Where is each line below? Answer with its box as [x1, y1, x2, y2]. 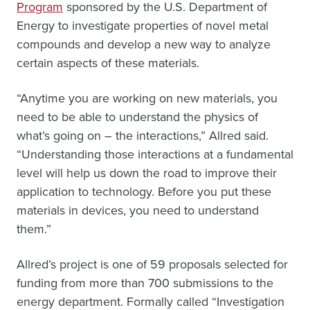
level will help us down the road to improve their [17, 164, 277, 183]
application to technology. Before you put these [17, 183, 271, 201]
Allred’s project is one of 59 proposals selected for [17, 255, 288, 274]
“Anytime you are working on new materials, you [17, 89, 277, 108]
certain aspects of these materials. [17, 54, 199, 73]
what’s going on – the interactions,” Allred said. [17, 127, 268, 145]
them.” [17, 220, 51, 239]
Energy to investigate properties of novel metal [17, 17, 268, 35]
